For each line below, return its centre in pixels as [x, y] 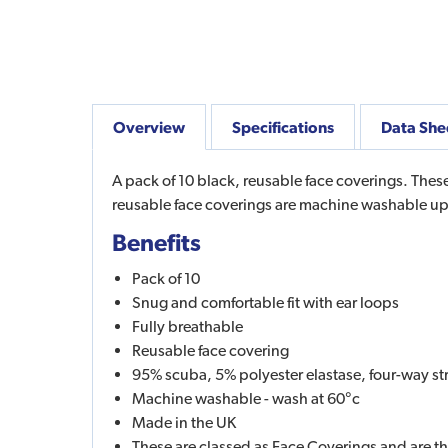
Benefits [156, 241]
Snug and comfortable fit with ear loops [265, 302]
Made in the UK [184, 422]
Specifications [283, 126]
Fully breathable [187, 326]
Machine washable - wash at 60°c [246, 398]
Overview [149, 126]
